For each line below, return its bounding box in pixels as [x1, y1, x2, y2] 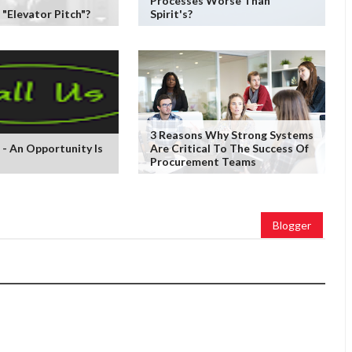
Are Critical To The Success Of [149, 141, 309, 155]
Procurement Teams [149, 155, 256, 168]
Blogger [273, 218, 311, 232]
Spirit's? [149, 7, 192, 20]
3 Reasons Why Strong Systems [149, 128, 313, 141]
